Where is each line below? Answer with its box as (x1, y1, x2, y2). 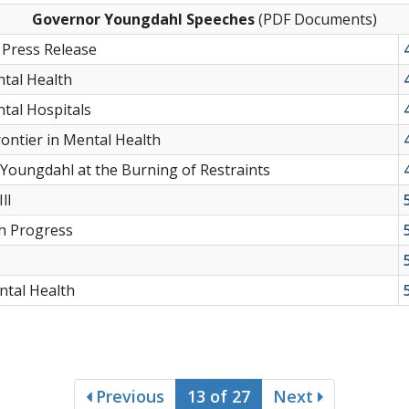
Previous (91, 384, 164, 407)
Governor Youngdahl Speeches (32, 8, 255, 29)
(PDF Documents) (255, 8, 377, 29)
